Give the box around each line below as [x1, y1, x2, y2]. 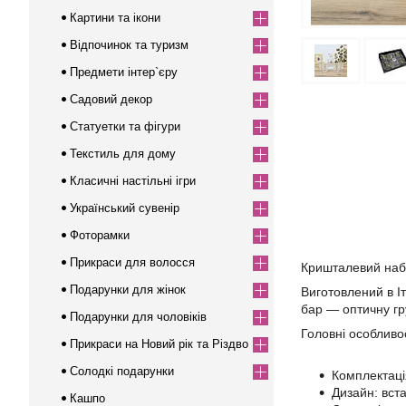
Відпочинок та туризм [70, 38, 188, 52]
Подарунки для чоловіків [70, 310, 207, 324]
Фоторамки [70, 228, 130, 242]
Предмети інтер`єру [70, 65, 178, 79]
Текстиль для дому [70, 147, 176, 160]
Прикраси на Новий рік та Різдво [70, 337, 248, 351]
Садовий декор [70, 92, 152, 106]
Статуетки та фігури [70, 120, 180, 133]
